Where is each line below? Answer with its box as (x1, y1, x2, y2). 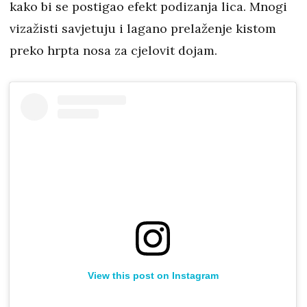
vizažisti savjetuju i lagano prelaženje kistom (10, 21, 276, 37)
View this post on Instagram (87, 270, 219, 282)
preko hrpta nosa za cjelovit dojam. (10, 42, 217, 59)
